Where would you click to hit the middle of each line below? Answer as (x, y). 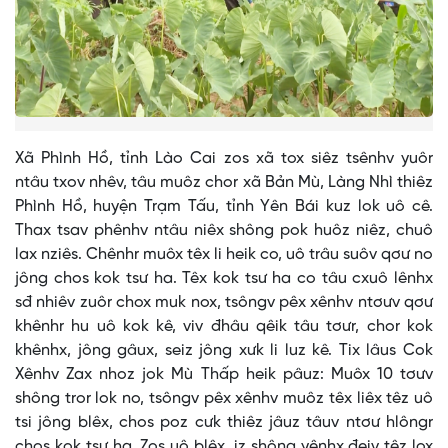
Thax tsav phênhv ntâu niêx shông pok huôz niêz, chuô (224, 231)
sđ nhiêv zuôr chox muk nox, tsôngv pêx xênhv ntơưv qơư (224, 303)
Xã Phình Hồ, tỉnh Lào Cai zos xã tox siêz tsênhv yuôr (224, 159)
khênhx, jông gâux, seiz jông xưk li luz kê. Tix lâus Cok (224, 351)
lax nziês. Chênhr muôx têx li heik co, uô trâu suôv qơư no (224, 255)
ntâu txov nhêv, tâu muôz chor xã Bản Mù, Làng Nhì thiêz (224, 183)
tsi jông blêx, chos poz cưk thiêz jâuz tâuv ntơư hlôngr (224, 423)
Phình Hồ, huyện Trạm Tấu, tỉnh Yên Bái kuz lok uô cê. (224, 207)
